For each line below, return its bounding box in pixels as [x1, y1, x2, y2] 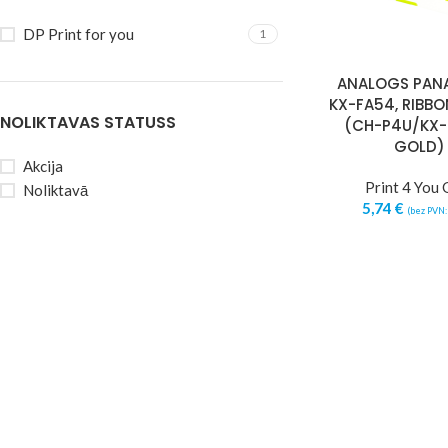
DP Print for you [23, 25, 134, 43]
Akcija [23, 157, 63, 175]
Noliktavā [23, 181, 88, 199]
